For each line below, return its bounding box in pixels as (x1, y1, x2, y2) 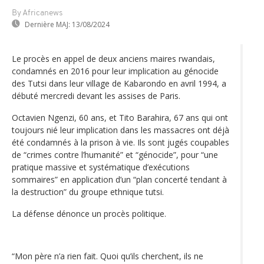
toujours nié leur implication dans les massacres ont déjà (12, 124, 229, 136)
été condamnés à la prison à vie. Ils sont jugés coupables (12, 136, 229, 148)
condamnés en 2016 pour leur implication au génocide (12, 65, 219, 77)
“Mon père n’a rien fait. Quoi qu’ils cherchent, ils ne (12, 250, 203, 262)
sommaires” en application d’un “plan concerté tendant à (12, 173, 227, 185)
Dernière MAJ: (25, 19, 70, 29)
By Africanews (12, 8, 62, 18)
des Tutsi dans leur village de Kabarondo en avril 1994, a (12, 77, 226, 89)
